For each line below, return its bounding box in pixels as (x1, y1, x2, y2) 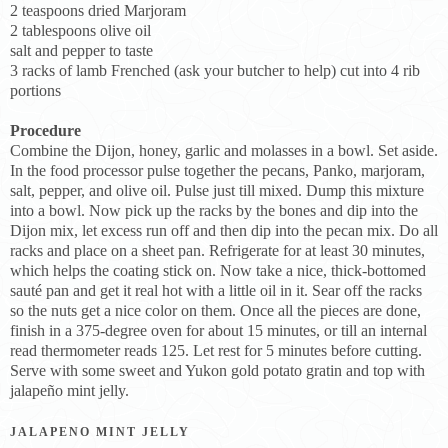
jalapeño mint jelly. (10, 381, 129, 399)
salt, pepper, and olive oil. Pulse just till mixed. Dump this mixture (10, 181, 424, 199)
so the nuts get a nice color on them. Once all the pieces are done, (10, 301, 421, 319)
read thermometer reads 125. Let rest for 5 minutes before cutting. (10, 341, 422, 359)
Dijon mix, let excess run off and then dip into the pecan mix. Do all (10, 221, 438, 239)
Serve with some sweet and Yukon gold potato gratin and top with (10, 361, 425, 379)
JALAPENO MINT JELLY (10, 424, 190, 439)
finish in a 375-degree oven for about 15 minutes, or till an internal (10, 321, 427, 339)
